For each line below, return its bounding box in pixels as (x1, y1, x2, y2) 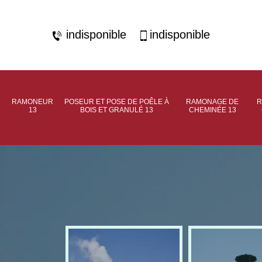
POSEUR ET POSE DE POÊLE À (64, 98, 169, 106)
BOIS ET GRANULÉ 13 (80, 106, 153, 114)
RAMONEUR (12, 98, 53, 106)
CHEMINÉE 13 (188, 106, 236, 114)
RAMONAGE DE (186, 98, 239, 106)
